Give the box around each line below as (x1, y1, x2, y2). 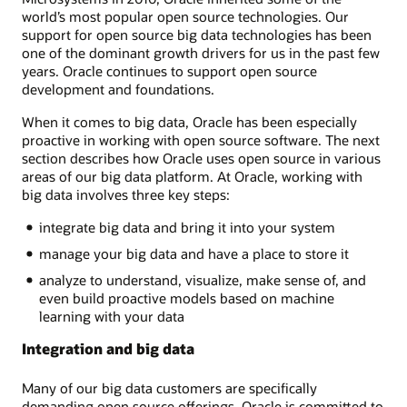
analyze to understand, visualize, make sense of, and (38, 270, 366, 289)
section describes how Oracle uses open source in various (22, 148, 381, 167)
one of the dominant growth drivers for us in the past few (22, 43, 380, 62)
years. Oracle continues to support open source (22, 61, 317, 80)
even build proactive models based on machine (38, 288, 334, 307)
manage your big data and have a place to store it (38, 243, 349, 263)
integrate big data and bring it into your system (38, 218, 335, 237)
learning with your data (38, 306, 184, 325)
